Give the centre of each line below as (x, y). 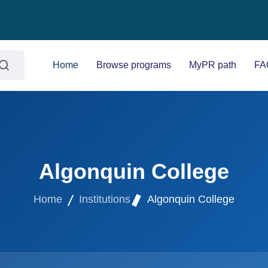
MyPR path (213, 65)
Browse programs (134, 65)
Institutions (105, 199)
